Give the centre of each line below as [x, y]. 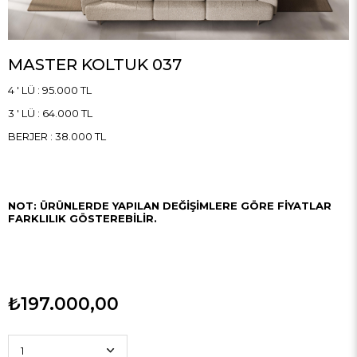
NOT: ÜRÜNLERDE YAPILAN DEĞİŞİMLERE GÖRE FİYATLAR [170, 205]
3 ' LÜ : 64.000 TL [50, 113]
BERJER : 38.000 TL [57, 136]
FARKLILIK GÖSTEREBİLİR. [82, 218]
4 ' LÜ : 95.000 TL [50, 90]
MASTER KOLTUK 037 [95, 64]
